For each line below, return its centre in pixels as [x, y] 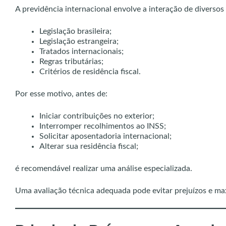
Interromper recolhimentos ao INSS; [103, 126]
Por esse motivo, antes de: [61, 94]
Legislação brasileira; [75, 31]
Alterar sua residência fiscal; [89, 146]
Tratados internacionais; [81, 51]
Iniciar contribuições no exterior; [97, 116]
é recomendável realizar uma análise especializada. [104, 168]
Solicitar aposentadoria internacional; [105, 136]
